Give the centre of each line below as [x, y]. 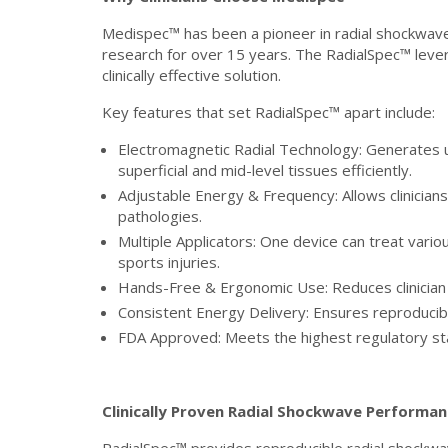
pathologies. [160, 216]
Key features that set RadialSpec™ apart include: [268, 112]
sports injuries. [169, 262]
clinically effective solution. [191, 75]
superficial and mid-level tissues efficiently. [265, 170]
